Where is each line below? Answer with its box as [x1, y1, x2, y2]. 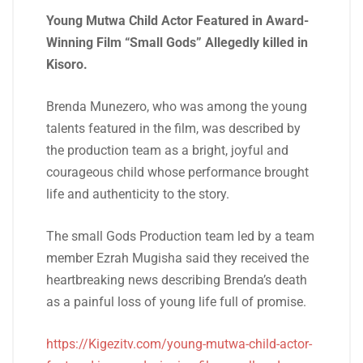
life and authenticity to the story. [46, 186, 229, 202]
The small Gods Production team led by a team [46, 228, 314, 244]
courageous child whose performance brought [46, 164, 309, 180]
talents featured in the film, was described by [46, 121, 301, 136]
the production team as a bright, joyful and [46, 143, 288, 158]
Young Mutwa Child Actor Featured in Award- [46, 13, 309, 28]
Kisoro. [46, 57, 88, 72]
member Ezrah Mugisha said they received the [46, 250, 309, 266]
